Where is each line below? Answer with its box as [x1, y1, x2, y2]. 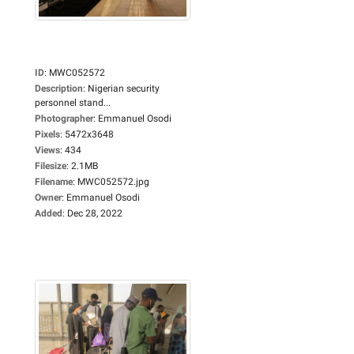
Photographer [35, 112, 93, 124]
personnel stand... [35, 96, 111, 108]
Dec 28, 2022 [67, 207, 122, 219]
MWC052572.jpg [77, 175, 149, 187]
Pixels [35, 128, 60, 140]
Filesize [35, 160, 66, 171]
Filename [35, 175, 73, 187]
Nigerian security [88, 82, 160, 94]
